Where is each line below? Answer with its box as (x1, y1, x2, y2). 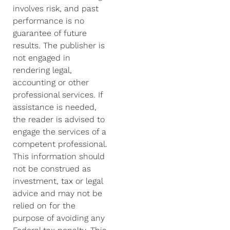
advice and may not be (13, 188, 102, 198)
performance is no (13, 16, 84, 26)
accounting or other (13, 78, 89, 87)
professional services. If (13, 90, 103, 100)
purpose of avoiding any (13, 213, 105, 223)
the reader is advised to (13, 114, 105, 124)
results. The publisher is (13, 41, 105, 50)
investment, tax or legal (13, 176, 103, 186)
